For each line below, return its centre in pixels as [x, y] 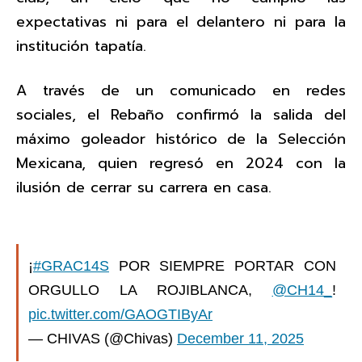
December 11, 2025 [240, 339]
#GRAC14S [71, 266]
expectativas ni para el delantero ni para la [181, 21]
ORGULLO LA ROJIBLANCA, [150, 290]
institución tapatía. [81, 46]
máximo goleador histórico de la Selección [181, 139]
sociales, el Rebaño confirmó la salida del [181, 114]
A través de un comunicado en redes [181, 90]
